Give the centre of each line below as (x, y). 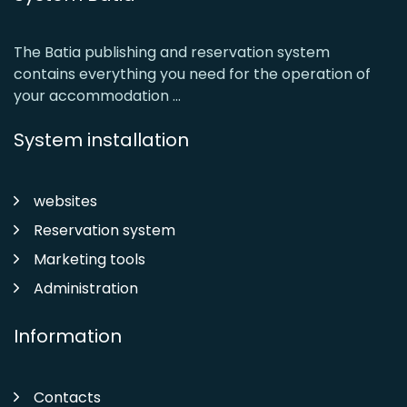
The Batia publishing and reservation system (172, 53)
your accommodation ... (97, 96)
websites (65, 202)
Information (68, 337)
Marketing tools (89, 260)
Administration (86, 289)
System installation (101, 140)
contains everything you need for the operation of (192, 74)
